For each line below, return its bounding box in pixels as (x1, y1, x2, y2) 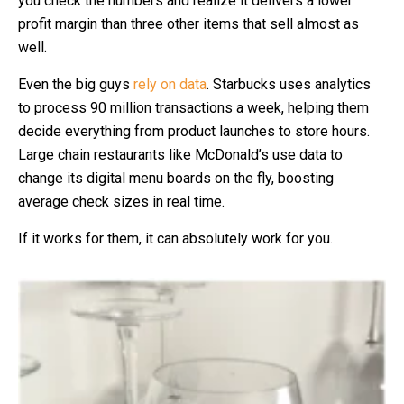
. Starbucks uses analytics (207, 76, 371, 93)
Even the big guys (18, 76, 133, 93)
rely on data (133, 76, 207, 93)
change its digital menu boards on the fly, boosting (18, 170, 334, 187)
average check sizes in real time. (18, 193, 225, 210)
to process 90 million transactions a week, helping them (18, 99, 369, 116)
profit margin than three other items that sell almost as (18, 15, 359, 32)
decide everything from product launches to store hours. (18, 123, 370, 140)
